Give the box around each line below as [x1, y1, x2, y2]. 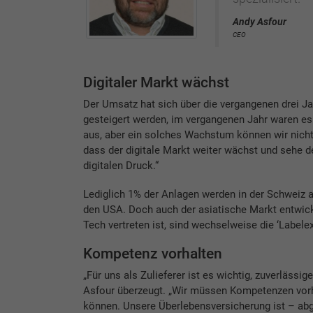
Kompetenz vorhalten [82, 245, 222, 262]
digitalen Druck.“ [82, 159, 159, 172]
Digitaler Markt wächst [82, 73, 229, 91]
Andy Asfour [233, 15, 286, 28]
